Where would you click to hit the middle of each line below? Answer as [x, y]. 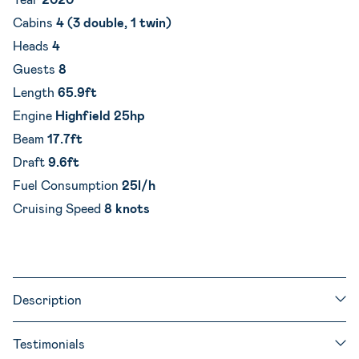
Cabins [34, 22]
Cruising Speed [58, 208]
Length [35, 91]
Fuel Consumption [67, 184]
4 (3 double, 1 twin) [114, 22]
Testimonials [49, 343]
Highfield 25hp [100, 115]
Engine [34, 115]
